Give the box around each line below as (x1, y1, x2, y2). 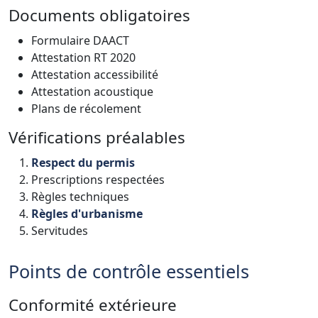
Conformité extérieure (9, 293, 177, 316)
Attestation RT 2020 (31, 49, 136, 65)
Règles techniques (31, 188, 129, 204)
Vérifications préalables (9, 126, 185, 148)
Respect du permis (31, 154, 135, 170)
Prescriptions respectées (31, 171, 165, 187)
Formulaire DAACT (31, 32, 129, 48)
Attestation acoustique (31, 83, 153, 99)
